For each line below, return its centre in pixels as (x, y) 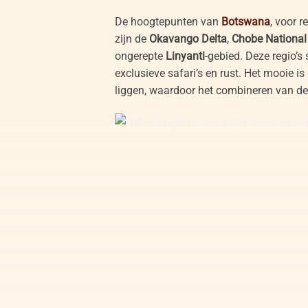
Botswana (245, 22)
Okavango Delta (188, 39)
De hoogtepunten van (168, 22)
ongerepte (140, 56)
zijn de (132, 39)
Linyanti (185, 56)
